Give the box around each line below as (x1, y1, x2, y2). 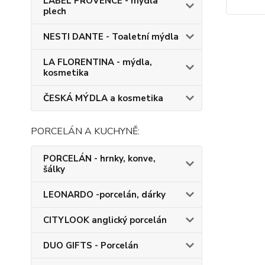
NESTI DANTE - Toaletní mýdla (43, 31, 179, 43)
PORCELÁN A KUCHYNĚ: (31, 125, 140, 138)
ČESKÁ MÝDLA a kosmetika (43, 92, 163, 104)
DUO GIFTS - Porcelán (43, 240, 138, 251)
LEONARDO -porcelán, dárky (43, 189, 166, 201)
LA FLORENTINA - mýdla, (43, 56, 152, 68)
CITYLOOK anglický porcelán (43, 214, 167, 226)
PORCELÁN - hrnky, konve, (43, 153, 156, 164)
